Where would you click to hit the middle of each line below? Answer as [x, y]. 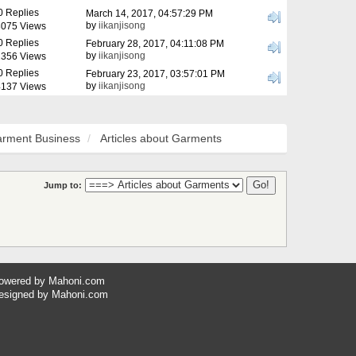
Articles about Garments [161, 138]
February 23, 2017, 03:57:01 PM [155, 74]
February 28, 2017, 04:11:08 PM [155, 44]
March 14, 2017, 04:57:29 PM [149, 14]
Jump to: [63, 185]
